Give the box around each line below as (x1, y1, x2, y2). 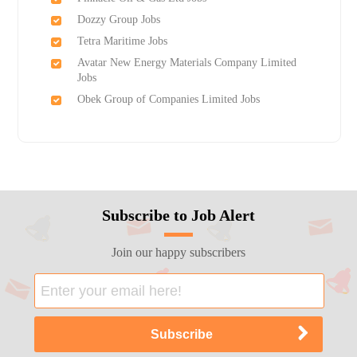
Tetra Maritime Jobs (76, 35, 167, 48)
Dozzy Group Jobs (76, 14, 160, 26)
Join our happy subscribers (111, 245, 245, 260)
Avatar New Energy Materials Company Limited (76, 57, 296, 69)
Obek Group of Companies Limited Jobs (76, 93, 260, 106)
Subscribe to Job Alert (101, 206, 255, 225)
